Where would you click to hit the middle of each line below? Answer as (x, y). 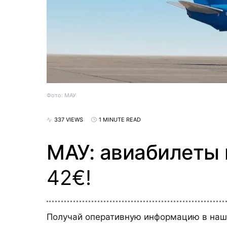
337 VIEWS (69, 120)
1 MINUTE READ (120, 120)
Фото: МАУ (61, 95)
